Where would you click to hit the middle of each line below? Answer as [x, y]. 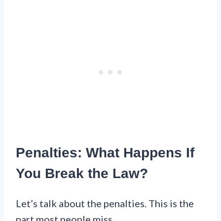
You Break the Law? [82, 173]
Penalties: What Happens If [105, 152]
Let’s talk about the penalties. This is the [105, 203]
